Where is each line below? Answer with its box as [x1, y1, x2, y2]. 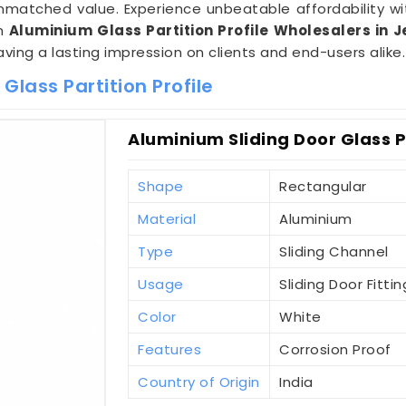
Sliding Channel [279, 242, 389, 262]
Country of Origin [138, 372, 260, 392]
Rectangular [279, 177, 367, 197]
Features [138, 340, 202, 360]
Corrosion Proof [279, 340, 391, 360]
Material [138, 209, 197, 229]
